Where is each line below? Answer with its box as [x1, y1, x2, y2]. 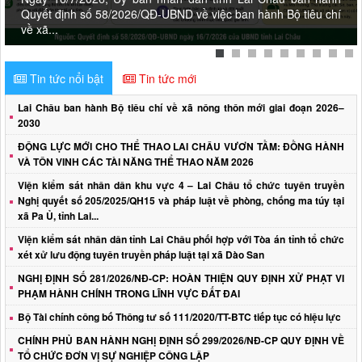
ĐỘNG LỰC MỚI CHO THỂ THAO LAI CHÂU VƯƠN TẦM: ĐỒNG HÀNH [18, 139, 344, 154]
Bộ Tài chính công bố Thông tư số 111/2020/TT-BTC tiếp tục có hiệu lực [18, 309, 341, 324]
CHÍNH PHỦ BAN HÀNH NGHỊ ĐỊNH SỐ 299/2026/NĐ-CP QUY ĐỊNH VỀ [18, 333, 344, 347]
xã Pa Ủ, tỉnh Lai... [18, 208, 99, 223]
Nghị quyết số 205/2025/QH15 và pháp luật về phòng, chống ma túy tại [18, 193, 344, 208]
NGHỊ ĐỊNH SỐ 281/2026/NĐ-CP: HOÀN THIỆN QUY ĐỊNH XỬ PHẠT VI [18, 271, 344, 285]
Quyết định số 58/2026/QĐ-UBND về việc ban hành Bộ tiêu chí [21, 6, 341, 22]
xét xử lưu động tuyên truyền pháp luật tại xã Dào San [18, 247, 264, 262]
